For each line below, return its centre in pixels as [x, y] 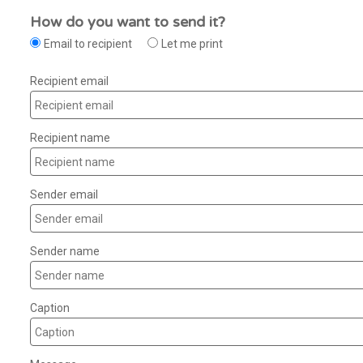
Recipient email [69, 81]
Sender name [65, 252]
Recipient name [70, 138]
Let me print [192, 44]
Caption [50, 308]
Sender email [64, 195]
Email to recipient [88, 44]
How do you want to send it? [128, 22]
